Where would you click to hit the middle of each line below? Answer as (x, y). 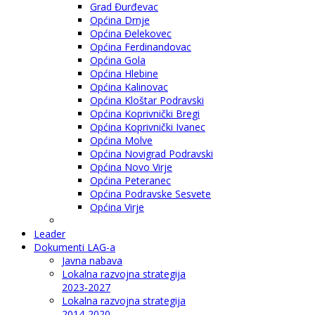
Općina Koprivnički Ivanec (148, 127)
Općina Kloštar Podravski (147, 100)
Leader (50, 233)
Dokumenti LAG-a (75, 247)
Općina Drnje (120, 20)
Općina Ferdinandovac (141, 46)
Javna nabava (92, 260)
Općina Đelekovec (131, 33)
